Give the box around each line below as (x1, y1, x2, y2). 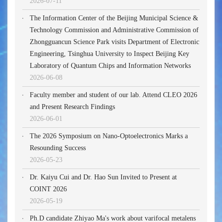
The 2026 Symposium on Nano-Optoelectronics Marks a (30, 132, 188, 140)
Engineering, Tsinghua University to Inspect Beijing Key (30, 50, 189, 58)
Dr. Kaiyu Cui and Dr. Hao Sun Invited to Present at (30, 173, 177, 181)
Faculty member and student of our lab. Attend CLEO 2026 (30, 91, 197, 99)
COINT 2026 (30, 185, 67, 193)
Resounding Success (30, 144, 86, 152)
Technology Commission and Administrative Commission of (30, 26, 199, 34)
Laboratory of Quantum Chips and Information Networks (30, 62, 191, 70)
